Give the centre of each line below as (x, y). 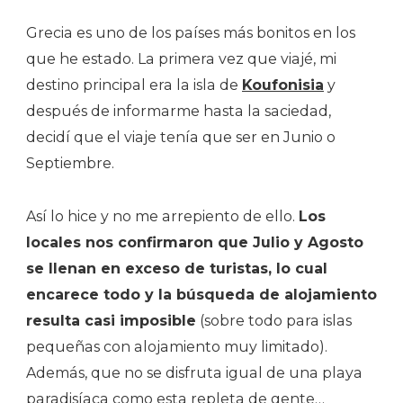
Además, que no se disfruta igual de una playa (194, 373)
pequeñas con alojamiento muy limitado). (177, 347)
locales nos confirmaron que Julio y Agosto (195, 243)
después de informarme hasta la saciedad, (179, 112)
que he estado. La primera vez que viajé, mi (181, 59)
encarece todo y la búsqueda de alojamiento (201, 295)
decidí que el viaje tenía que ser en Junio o (181, 138)
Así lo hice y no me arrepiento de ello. (162, 217)
